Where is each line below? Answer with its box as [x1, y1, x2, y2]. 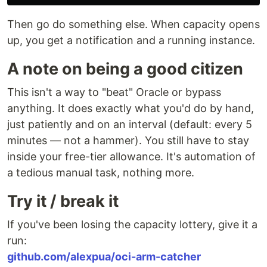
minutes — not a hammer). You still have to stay [7, 133, 249, 147]
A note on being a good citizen [7, 58, 243, 79]
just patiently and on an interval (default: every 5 [7, 117, 252, 131]
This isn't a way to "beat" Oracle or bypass [7, 85, 221, 98]
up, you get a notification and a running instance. [7, 33, 255, 46]
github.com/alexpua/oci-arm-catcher [7, 250, 201, 263]
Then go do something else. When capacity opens [7, 17, 260, 30]
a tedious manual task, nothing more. [7, 166, 194, 179]
